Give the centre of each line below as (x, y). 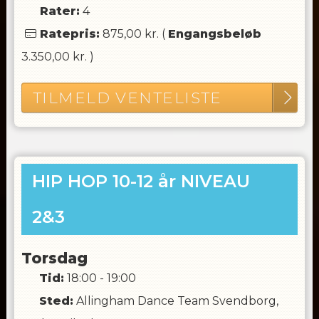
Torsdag (54, 258)
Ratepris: (69, 34)
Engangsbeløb (214, 34)
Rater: (59, 11)
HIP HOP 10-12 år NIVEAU (141, 181)
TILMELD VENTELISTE (127, 98)
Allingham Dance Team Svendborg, (177, 301)
